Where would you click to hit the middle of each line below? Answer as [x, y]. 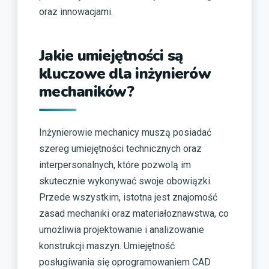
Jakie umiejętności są [111, 56]
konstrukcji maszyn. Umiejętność [107, 246]
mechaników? [86, 92]
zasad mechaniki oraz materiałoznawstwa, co [134, 213]
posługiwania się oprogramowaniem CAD [125, 262]
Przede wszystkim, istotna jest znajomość [128, 197]
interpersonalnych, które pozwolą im [115, 165]
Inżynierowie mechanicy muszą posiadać [125, 132]
